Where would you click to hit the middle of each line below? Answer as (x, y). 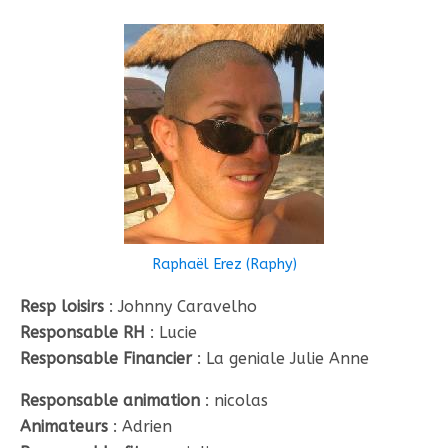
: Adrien (140, 426)
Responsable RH (82, 332)
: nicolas (234, 400)
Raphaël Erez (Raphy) (224, 264)
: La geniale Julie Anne (280, 358)
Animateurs (64, 426)
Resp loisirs (62, 306)
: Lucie (171, 332)
